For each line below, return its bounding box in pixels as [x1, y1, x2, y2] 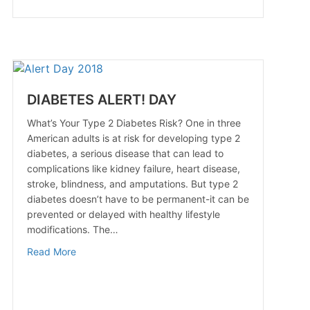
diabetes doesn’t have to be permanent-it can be [26, 192, 249, 205]
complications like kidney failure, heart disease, [26, 162, 240, 174]
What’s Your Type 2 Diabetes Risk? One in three [26, 116, 241, 129]
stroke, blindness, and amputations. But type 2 [26, 177, 238, 190]
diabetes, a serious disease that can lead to [26, 147, 224, 159]
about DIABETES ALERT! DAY [75, 244, 207, 257]
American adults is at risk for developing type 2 [26, 131, 240, 144]
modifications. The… [26, 223, 118, 235]
